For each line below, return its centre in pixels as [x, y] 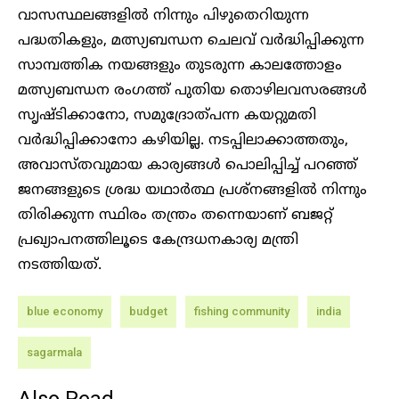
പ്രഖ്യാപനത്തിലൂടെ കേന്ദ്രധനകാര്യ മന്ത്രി [158, 241]
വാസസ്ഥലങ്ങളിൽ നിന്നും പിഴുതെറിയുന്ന [163, 16]
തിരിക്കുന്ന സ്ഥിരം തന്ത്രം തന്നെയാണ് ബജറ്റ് [175, 216]
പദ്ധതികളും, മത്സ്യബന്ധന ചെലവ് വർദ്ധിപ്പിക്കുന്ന [191, 41]
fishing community [242, 312]
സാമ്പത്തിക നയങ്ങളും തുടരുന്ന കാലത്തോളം [180, 66]
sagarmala [54, 353]
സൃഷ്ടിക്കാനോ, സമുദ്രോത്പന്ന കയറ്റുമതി [167, 116]
